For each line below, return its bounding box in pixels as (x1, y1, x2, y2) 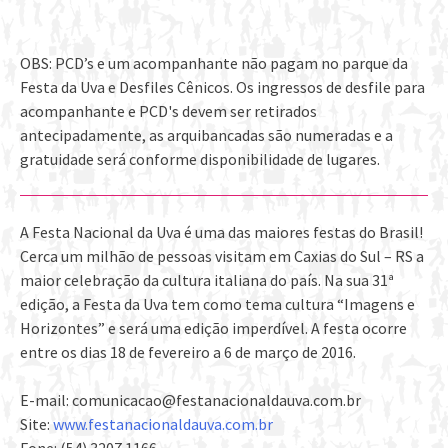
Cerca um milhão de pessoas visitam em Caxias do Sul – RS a (20, 246, 424, 267)
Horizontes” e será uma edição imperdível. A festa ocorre (20, 318, 407, 339)
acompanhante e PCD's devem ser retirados (20, 101, 317, 122)
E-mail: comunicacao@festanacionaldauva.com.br (20, 390, 361, 411)
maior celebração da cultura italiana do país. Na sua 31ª (20, 270, 394, 291)
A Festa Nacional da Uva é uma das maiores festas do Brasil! (20, 222, 423, 243)
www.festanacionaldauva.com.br (53, 414, 273, 435)
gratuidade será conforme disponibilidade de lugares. (20, 149, 380, 170)
